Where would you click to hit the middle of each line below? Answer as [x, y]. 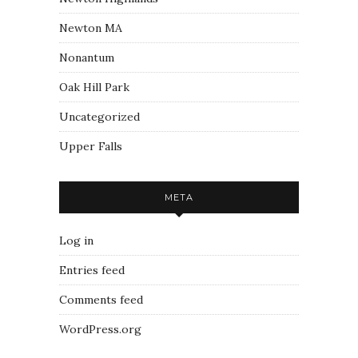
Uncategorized [99, 117]
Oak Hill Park [94, 87]
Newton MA [91, 28]
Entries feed [92, 270]
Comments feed [101, 300]
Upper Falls [91, 146]
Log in [76, 241]
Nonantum [87, 58]
